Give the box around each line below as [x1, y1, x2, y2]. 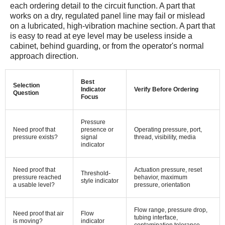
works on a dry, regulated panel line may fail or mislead [10, 12, 205, 20]
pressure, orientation [134, 181, 190, 188]
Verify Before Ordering [134, 86, 198, 93]
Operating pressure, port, [134, 126, 202, 133]
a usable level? [13, 181, 55, 188]
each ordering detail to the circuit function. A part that [10, 2, 195, 10]
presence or [81, 126, 114, 133]
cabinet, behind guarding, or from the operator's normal [10, 42, 204, 50]
